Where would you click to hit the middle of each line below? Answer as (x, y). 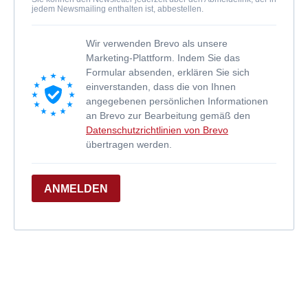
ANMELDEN (76, 188)
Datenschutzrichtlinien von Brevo (157, 130)
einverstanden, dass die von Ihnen (161, 87)
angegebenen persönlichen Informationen (177, 101)
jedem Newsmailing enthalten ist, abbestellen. (118, 9)
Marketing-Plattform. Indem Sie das (163, 58)
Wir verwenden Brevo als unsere (157, 43)
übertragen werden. (130, 144)
